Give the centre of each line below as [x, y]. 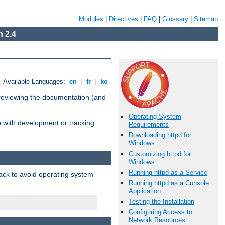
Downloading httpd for [160, 135]
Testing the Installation [161, 202]
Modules [91, 19]
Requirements [149, 125]
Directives [124, 19]
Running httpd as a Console [169, 183]
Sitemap [206, 19]
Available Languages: [35, 82]
